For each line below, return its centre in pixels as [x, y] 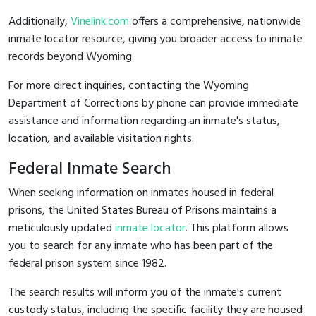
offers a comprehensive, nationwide [215, 22]
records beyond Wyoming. [71, 57]
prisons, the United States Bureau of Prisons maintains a [142, 211]
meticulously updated [62, 228]
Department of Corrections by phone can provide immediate [153, 103]
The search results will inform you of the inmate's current [145, 292]
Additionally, [39, 22]
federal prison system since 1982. [87, 263]
